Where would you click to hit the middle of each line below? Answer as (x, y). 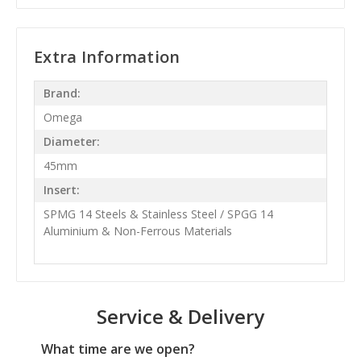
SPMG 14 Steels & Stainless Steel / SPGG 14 (158, 214)
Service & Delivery (180, 316)
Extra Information (107, 56)
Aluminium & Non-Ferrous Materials (137, 231)
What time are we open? (118, 349)
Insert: (61, 190)
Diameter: (71, 142)
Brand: (62, 93)
